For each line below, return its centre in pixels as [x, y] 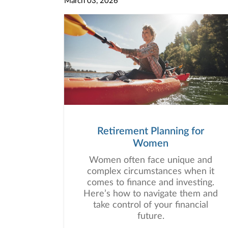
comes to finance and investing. [151, 183]
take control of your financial [151, 205]
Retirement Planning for [151, 131]
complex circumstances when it [151, 172]
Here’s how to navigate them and [151, 194]
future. [151, 216]
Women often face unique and [151, 160]
